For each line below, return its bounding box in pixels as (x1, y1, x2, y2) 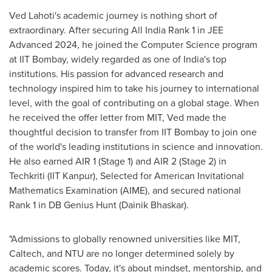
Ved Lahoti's (9, 8, 61, 22)
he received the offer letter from (9, 110, 147, 124)
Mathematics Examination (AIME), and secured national (9, 183, 241, 197)
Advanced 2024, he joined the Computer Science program (9, 37, 257, 52)
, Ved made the (162, 110, 226, 124)
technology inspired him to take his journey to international (9, 81, 259, 95)
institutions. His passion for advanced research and (9, 66, 223, 81)
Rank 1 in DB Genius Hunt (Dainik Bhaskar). (9, 197, 189, 212)
